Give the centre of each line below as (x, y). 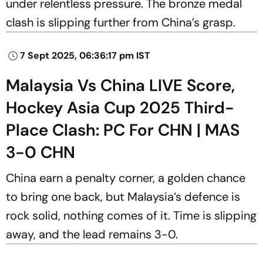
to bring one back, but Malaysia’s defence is (123, 196)
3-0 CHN (43, 152)
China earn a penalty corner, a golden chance (126, 178)
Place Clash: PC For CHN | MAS (123, 130)
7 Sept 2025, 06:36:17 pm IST (85, 55)
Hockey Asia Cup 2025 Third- (120, 107)
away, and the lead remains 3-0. (92, 234)
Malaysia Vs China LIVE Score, (120, 85)
